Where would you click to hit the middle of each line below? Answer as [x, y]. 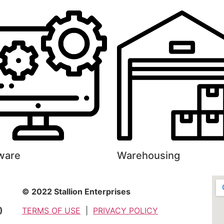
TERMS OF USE [51, 210]
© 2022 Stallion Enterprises [76, 191]
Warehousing [148, 155]
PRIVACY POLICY [125, 210]
